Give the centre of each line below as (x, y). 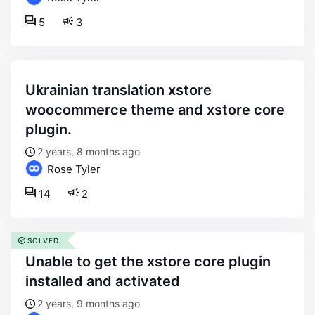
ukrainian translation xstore (31, 90)
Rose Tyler (72, 169)
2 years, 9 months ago (89, 303)
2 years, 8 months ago (89, 152)
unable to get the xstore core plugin (31, 262)
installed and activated (103, 281)
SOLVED (43, 240)
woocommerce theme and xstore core (155, 110)
